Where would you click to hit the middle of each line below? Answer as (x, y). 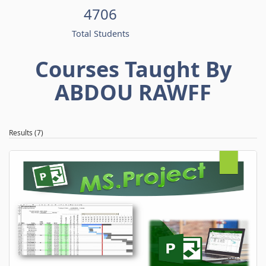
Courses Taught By (133, 69)
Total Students (100, 34)
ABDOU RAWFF (133, 93)
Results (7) (26, 133)
